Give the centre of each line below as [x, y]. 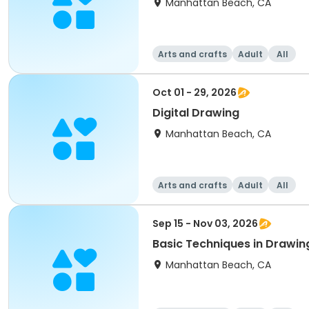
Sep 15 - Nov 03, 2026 [205, 223]
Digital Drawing [196, 113]
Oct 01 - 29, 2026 [195, 92]
